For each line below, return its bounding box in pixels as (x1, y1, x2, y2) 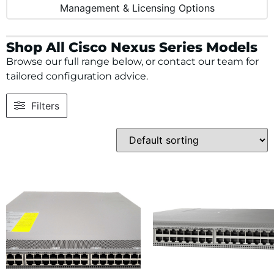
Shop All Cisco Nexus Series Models (6, 39, 257, 56)
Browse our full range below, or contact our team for (6, 55, 259, 67)
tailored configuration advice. (6, 70, 148, 82)
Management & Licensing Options (59, 2, 215, 15)
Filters (31, 99, 59, 112)
